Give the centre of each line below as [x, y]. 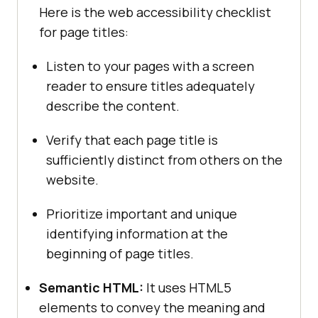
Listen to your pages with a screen [150, 66]
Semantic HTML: [91, 288]
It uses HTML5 [187, 288]
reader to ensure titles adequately [150, 86]
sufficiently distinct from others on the [164, 160]
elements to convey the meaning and [152, 308]
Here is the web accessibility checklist [155, 12]
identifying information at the [137, 234]
